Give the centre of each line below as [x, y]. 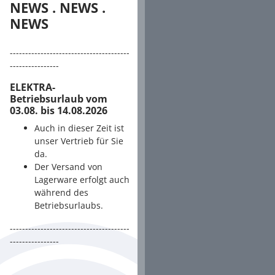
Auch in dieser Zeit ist [79, 128]
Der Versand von [68, 166]
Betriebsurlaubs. [69, 205]
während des [61, 192]
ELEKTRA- [33, 87]
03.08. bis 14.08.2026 [59, 110]
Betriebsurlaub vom [59, 99]
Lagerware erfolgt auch [82, 179]
